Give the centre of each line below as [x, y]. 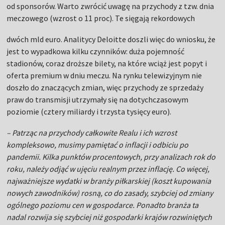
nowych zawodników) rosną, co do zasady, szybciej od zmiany [110, 193]
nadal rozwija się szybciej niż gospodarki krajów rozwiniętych [109, 217]
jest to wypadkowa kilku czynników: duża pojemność [96, 51]
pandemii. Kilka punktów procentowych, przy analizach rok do [111, 157]
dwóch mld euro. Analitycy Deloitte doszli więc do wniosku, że [111, 39]
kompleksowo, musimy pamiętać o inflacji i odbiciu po [98, 145]
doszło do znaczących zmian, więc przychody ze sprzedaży [105, 88]
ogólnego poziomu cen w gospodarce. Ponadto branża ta [103, 205]
